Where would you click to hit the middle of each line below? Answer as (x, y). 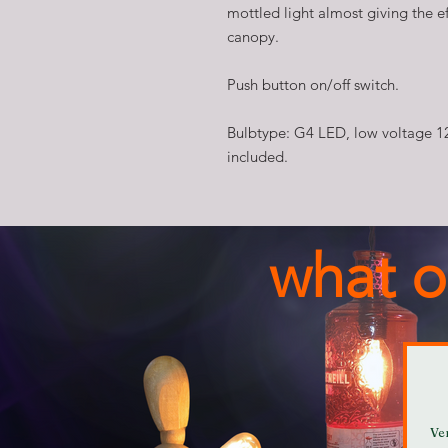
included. (257, 156)
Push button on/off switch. (313, 84)
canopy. (253, 36)
